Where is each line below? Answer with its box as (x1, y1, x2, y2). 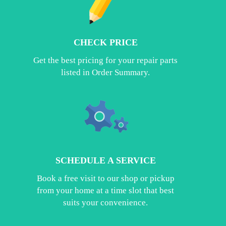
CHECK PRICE (73, 37, 138, 47)
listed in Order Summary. (61, 67, 150, 77)
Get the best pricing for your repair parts (33, 55, 178, 65)
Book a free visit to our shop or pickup (36, 173, 175, 183)
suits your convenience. (63, 197, 148, 207)
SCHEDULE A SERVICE (55, 155, 156, 165)
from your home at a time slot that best (37, 185, 174, 195)
